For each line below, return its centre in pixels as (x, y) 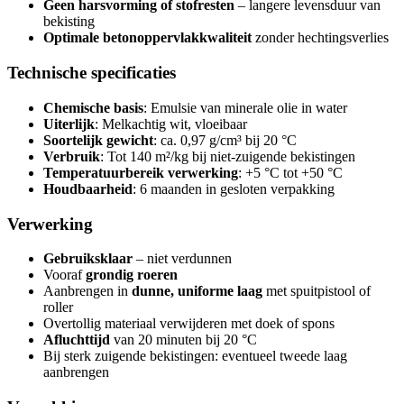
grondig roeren (132, 275)
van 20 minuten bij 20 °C (184, 340)
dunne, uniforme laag (197, 291)
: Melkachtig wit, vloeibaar (171, 124)
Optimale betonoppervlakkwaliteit (147, 38)
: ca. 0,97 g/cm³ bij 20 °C (225, 140)
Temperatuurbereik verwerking (141, 172)
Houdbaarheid (88, 188)
